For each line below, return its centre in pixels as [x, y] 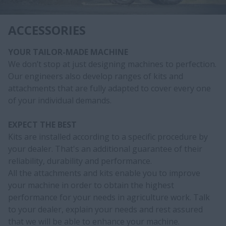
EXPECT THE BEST [42, 124]
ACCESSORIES [47, 30]
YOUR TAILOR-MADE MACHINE [68, 52]
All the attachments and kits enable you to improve [104, 173]
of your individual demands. [60, 100]
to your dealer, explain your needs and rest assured [105, 209]
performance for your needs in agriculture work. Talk [109, 197]
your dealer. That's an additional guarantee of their [105, 149]
